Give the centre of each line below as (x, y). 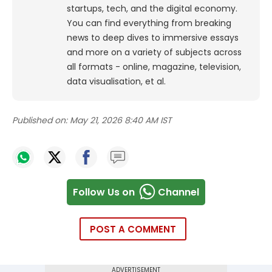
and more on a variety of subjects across (154, 53)
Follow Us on (104, 192)
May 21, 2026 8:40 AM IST (121, 121)
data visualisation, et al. (116, 82)
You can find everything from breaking (149, 23)
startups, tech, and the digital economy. (152, 9)
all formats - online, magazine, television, (154, 67)
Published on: (40, 121)
